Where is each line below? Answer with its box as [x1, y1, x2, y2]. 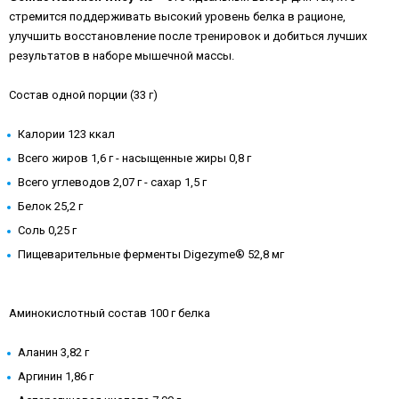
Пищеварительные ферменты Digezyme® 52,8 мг [18, 247, 284, 261]
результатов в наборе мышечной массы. [9, 48, 234, 62]
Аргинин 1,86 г [18, 369, 94, 383]
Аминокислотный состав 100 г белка [9, 305, 210, 320]
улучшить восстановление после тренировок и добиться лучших [9, 28, 367, 43]
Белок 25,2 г [18, 199, 83, 213]
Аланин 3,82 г [18, 345, 89, 359]
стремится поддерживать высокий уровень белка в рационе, [9, 9, 346, 23]
